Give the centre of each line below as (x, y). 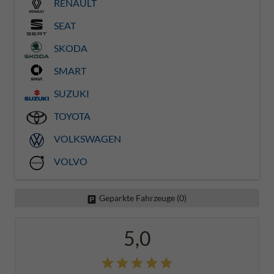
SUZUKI (71, 94)
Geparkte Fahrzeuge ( (139, 198)
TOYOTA (71, 116)
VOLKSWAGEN (87, 139)
